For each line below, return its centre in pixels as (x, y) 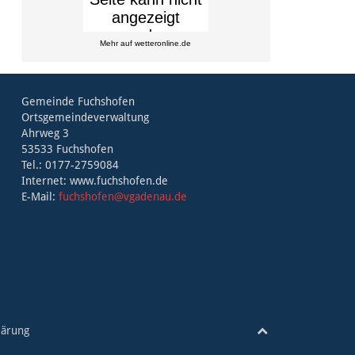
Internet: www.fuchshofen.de (94, 181)
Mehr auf (118, 44)
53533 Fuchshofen (67, 149)
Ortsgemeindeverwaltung (85, 118)
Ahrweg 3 (45, 134)
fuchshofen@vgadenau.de (122, 197)
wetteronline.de (163, 44)
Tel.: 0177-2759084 (70, 165)
